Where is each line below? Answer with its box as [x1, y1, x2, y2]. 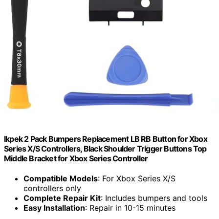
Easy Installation [23, 203, 85, 213]
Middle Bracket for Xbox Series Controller [4, 153, 148, 164]
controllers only [23, 183, 81, 194]
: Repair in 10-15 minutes [85, 203, 175, 213]
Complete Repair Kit [23, 193, 101, 203]
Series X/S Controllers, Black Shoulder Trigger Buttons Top [4, 144, 207, 154]
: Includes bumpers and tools [101, 193, 207, 203]
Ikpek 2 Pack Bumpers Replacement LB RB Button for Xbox [4, 134, 207, 144]
